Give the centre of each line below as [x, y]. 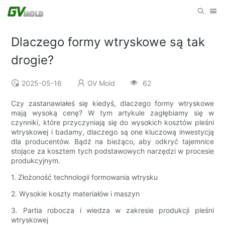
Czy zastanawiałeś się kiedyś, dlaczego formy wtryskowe [113, 103]
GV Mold [101, 83]
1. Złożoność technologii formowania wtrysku [85, 177]
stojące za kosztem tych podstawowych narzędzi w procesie [113, 151]
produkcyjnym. [36, 161]
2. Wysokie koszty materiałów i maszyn [76, 194]
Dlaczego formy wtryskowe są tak [108, 42]
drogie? [33, 60]
